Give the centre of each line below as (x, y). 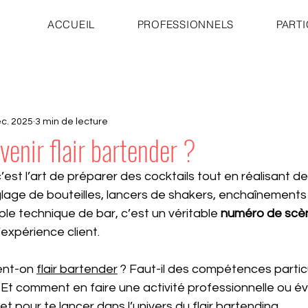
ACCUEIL (71, 24)
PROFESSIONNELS (186, 24)
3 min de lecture (71, 121)
